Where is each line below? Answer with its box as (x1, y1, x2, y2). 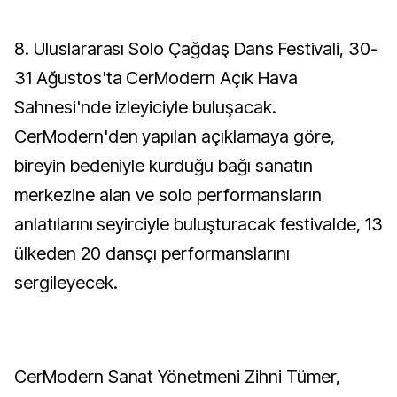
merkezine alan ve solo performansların (14, 184, 322, 206)
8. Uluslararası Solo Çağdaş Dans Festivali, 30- (14, 38, 29, 59)
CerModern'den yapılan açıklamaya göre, (14, 126, 335, 147)
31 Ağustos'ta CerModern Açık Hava (14, 67, 298, 89)
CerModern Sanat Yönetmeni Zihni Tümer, (14, 366, 340, 387)
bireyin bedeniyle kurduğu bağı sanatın (14, 155, 313, 176)
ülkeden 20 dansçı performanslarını (14, 243, 290, 264)
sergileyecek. (14, 272, 118, 293)
